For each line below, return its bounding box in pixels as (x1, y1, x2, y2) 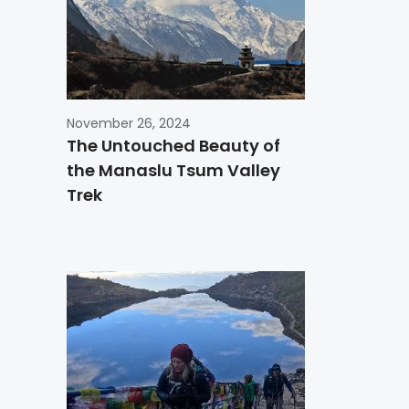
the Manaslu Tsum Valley (67, 159, 280, 183)
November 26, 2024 (67, 114, 191, 133)
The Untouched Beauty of (67, 134, 280, 158)
